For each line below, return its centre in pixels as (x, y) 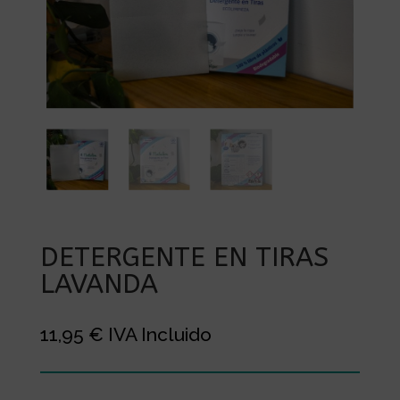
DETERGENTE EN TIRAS (184, 257)
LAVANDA (99, 283)
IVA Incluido (159, 334)
